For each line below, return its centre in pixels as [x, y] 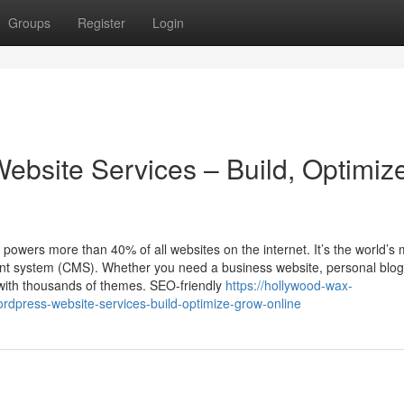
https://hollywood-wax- [289, 285]
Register [101, 23]
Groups [29, 23]
